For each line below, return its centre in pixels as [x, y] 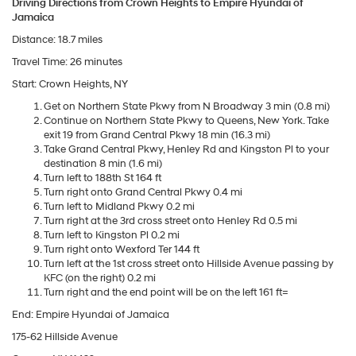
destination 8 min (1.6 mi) [103, 163]
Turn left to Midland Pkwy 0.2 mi [119, 206]
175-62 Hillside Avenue [65, 337]
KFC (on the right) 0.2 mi [100, 278]
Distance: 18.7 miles [57, 39]
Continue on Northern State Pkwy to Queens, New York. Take [186, 120]
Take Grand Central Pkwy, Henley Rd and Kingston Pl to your [186, 149]
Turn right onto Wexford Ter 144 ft [122, 249]
